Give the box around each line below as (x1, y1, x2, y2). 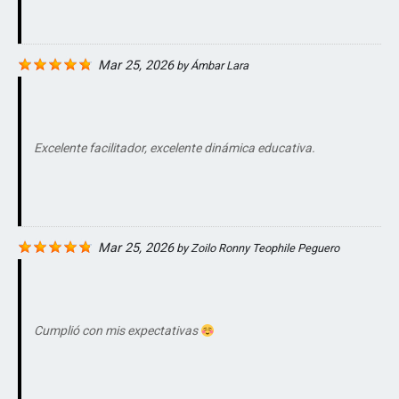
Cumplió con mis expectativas (34, 323, 200, 338)
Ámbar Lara (191, 59, 248, 73)
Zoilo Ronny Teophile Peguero (191, 241, 339, 256)
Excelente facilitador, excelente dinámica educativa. (34, 141, 315, 156)
